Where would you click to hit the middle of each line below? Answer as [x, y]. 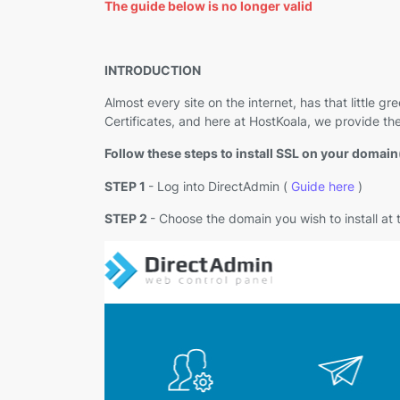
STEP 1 [126, 186]
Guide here [323, 186]
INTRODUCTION [153, 71]
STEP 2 [127, 218]
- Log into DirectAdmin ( [220, 186]
